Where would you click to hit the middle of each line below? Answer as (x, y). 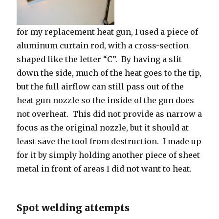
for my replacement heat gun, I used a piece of (108, 32)
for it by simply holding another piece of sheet (109, 155)
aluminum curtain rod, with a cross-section (103, 46)
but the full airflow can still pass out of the (100, 87)
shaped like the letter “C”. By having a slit (99, 59)
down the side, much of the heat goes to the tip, (109, 73)
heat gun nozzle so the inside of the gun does (106, 100)
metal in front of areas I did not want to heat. (104, 169)
